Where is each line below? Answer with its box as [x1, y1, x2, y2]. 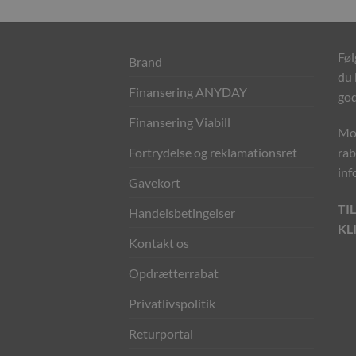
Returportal [129, 325, 193, 341]
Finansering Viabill [129, 114, 230, 130]
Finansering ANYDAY [129, 83, 247, 99]
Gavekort [129, 174, 180, 190]
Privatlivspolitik [129, 295, 215, 311]
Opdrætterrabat [129, 265, 219, 281]
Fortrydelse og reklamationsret [129, 144, 297, 160]
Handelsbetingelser [129, 204, 235, 220]
